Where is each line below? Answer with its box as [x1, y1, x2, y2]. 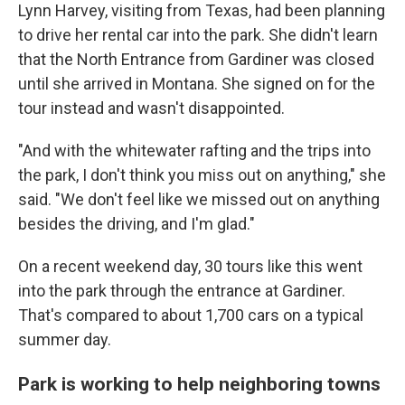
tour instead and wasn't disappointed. [18, 99, 285, 118]
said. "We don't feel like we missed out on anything [18, 190, 380, 209]
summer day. [18, 330, 111, 349]
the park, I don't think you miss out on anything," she [18, 165, 386, 184]
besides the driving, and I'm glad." [18, 214, 255, 233]
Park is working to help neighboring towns [18, 372, 381, 395]
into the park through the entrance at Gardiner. [18, 281, 345, 300]
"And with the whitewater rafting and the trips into [18, 141, 371, 160]
